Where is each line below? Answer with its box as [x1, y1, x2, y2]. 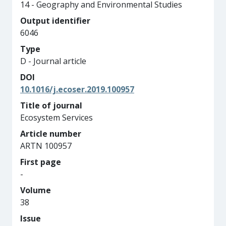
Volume [20, 185, 51, 196]
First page [20, 156, 61, 167]
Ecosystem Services [20, 112, 93, 123]
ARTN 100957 [20, 140, 72, 151]
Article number [20, 128, 81, 139]
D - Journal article [20, 55, 86, 67]
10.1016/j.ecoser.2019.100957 [20, 84, 134, 95]
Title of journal [20, 100, 82, 111]
